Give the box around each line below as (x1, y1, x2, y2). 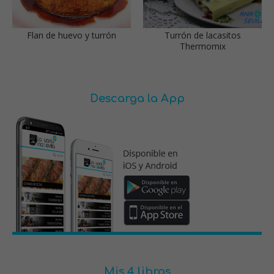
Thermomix (179, 40, 226, 52)
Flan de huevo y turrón (27, 29, 116, 41)
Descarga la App (89, 92, 185, 105)
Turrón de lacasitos (164, 29, 241, 41)
